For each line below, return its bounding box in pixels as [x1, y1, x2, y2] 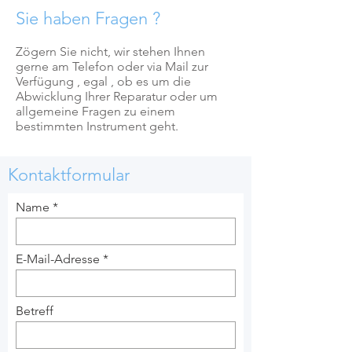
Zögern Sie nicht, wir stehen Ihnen [16, 44, 205, 59]
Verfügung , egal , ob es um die [16, 74, 191, 89]
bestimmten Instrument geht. [16, 119, 178, 134]
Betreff [16, 303, 53, 318]
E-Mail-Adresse [16, 251, 100, 266]
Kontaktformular [8, 164, 130, 185]
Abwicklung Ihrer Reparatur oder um [16, 89, 218, 104]
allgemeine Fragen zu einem [16, 104, 175, 119]
